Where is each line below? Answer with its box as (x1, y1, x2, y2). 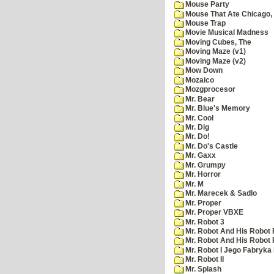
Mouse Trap (183, 19, 226, 27)
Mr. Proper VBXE (183, 209, 243, 217)
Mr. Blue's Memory (183, 105, 250, 113)
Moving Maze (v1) (183, 48, 246, 56)
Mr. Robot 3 (183, 218, 224, 226)
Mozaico (183, 76, 214, 84)
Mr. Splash (183, 265, 221, 273)
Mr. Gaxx (183, 152, 216, 160)
